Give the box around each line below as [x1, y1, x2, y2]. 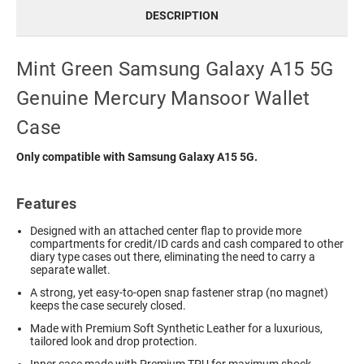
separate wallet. [30, 263, 111, 277]
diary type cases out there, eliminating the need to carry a [30, 250, 316, 264]
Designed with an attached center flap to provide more [30, 224, 302, 238]
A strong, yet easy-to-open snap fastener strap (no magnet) [30, 286, 329, 300]
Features [16, 195, 76, 213]
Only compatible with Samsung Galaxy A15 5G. [16, 150, 258, 164]
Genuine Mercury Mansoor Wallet [16, 87, 310, 110]
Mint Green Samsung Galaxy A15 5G [16, 58, 333, 81]
